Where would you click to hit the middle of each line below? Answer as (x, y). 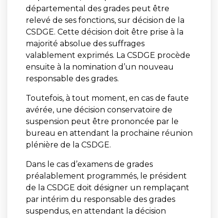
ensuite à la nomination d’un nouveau (100, 67)
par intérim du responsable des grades (100, 199)
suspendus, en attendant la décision (96, 211)
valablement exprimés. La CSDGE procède (108, 55)
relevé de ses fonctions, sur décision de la (105, 20)
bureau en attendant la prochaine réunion (109, 133)
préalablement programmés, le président (106, 176)
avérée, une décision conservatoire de (99, 109)
